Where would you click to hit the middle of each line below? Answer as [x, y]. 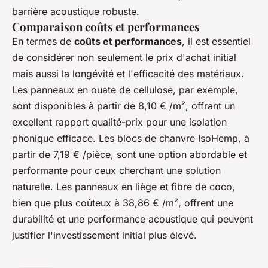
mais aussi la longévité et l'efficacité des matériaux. [128, 74]
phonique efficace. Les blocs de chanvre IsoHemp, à [131, 138]
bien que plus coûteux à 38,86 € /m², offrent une [123, 203]
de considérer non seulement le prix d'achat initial [124, 58]
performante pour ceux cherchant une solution [116, 171]
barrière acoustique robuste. [76, 12]
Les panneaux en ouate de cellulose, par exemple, [125, 90]
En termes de [43, 42]
